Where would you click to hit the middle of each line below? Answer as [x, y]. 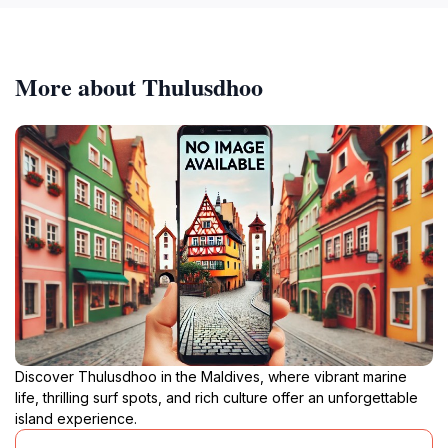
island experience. [76, 418]
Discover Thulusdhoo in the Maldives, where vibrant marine [211, 376]
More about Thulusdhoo [139, 86]
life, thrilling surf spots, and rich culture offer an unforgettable [216, 397]
